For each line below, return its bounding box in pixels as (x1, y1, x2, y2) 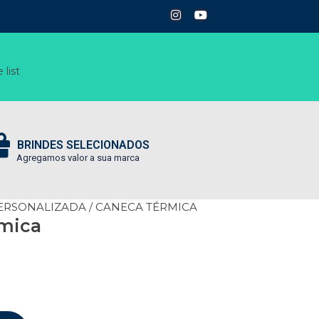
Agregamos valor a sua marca (16, 152, 140, 163)
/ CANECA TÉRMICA (85, 199, 197, 214)
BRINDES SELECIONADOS (17, 138, 150, 152)
